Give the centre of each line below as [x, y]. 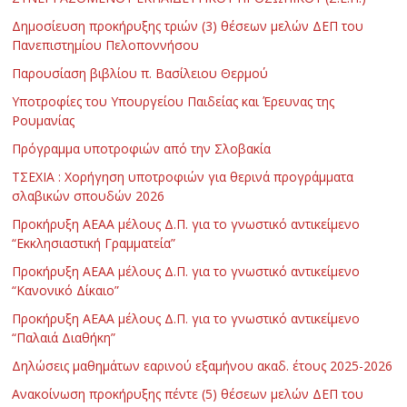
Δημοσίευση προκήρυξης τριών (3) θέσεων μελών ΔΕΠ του [188, 25]
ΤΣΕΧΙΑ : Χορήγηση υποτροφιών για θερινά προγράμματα [183, 176]
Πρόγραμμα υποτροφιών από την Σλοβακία [142, 148]
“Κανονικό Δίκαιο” [66, 290]
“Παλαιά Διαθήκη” [64, 337]
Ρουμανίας [44, 120]
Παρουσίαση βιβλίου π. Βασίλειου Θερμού [140, 73]
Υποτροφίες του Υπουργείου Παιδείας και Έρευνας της [174, 101]
